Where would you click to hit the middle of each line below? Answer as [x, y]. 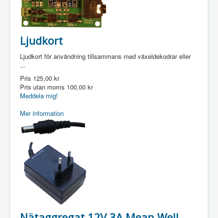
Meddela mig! [39, 96]
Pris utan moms [43, 87]
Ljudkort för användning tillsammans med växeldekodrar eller [105, 56]
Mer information [42, 113]
